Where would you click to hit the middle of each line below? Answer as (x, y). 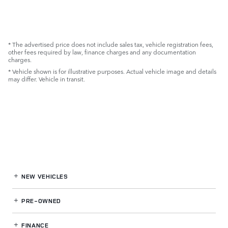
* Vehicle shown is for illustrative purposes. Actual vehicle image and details (112, 72)
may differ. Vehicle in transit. (47, 79)
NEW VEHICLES (44, 177)
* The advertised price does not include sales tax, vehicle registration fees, (111, 45)
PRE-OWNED (40, 201)
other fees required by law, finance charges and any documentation (102, 52)
